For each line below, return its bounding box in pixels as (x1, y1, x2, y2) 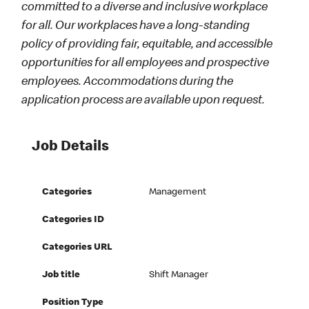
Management (149, 188, 207, 198)
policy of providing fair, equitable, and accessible (21, 39, 273, 52)
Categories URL (42, 243, 113, 253)
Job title (42, 270, 81, 281)
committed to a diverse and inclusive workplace (21, 1, 268, 14)
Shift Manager (149, 270, 209, 281)
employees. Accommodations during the (21, 76, 234, 89)
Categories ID (42, 215, 105, 226)
